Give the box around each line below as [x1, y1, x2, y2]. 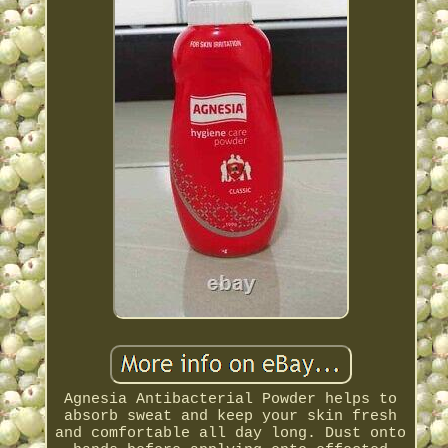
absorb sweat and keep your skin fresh [64, 408, 398, 426]
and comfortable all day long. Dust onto [55, 425, 407, 443]
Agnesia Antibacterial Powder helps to [64, 391, 398, 409]
